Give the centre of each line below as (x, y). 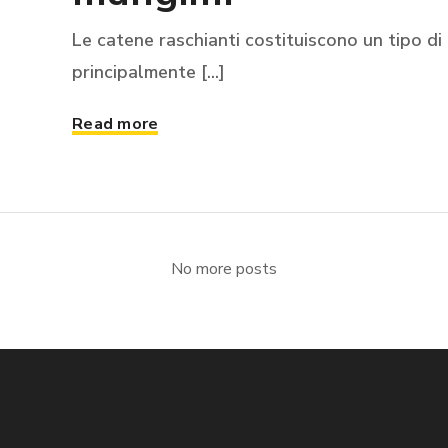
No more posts (224, 269)
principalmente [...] (148, 72)
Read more (115, 124)
